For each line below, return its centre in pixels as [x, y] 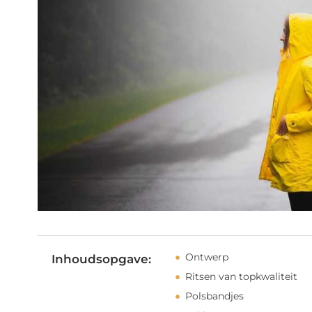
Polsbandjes [215, 296]
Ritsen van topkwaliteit [242, 277]
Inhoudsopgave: [101, 259]
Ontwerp [207, 257]
